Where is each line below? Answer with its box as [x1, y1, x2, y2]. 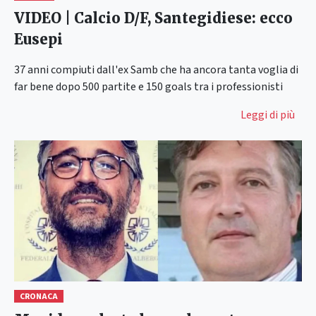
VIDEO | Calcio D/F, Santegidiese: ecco [14, 8, 293, 27]
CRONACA [19, 290, 58, 303]
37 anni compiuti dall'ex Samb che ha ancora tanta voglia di [14, 61, 298, 78]
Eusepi [14, 30, 63, 48]
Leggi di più [241, 107, 295, 123]
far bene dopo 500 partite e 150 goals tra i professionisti [14, 78, 283, 95]
